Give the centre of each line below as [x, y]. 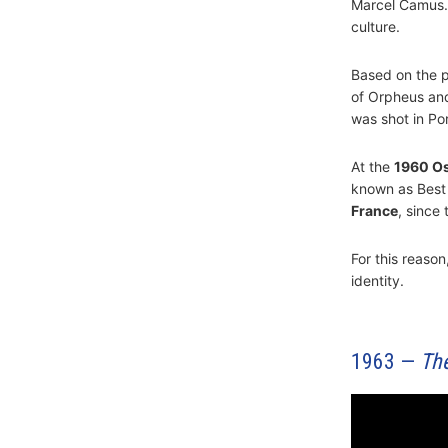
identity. [377, 280]
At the [372, 166]
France [374, 210]
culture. [375, 26]
